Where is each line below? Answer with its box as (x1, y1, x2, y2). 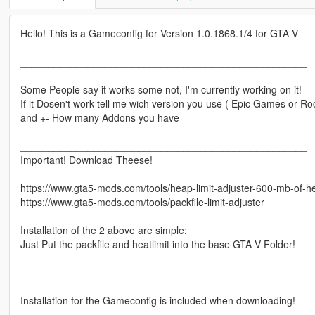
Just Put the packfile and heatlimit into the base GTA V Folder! (20, 236, 295, 251)
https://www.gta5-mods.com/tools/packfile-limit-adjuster (20, 194, 264, 209)
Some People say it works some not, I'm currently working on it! (20, 82, 302, 96)
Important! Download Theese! (20, 152, 153, 167)
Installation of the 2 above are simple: (20, 222, 187, 237)
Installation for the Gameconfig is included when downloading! (20, 292, 295, 307)
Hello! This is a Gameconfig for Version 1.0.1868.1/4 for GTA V (20, 25, 298, 40)
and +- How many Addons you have (20, 110, 179, 124)
